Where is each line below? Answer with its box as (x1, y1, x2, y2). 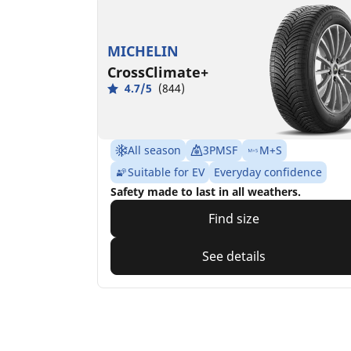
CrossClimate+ (107, 63, 208, 82)
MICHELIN (107, 42, 179, 61)
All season (128, 143, 181, 158)
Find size (208, 210, 260, 228)
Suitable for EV (128, 165, 204, 180)
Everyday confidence (214, 165, 322, 180)
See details (202, 248, 266, 266)
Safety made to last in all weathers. (110, 184, 301, 200)
